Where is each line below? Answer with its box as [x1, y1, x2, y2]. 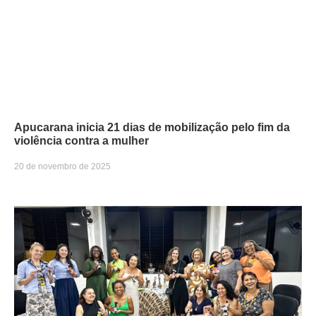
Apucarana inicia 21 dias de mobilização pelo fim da [14, 121, 290, 134]
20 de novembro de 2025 [14, 162, 111, 172]
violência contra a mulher [14, 135, 149, 147]
